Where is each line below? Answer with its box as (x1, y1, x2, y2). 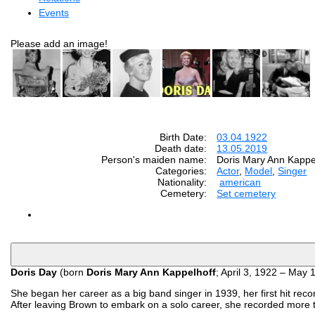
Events (39, 6, 69, 18)
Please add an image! (11, 37, 108, 49)
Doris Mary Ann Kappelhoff (86, 266, 216, 278)
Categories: (155, 165, 207, 176)
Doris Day (11, 266, 57, 278)
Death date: (155, 142, 207, 154)
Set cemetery (217, 187, 276, 199)
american (219, 176, 262, 188)
